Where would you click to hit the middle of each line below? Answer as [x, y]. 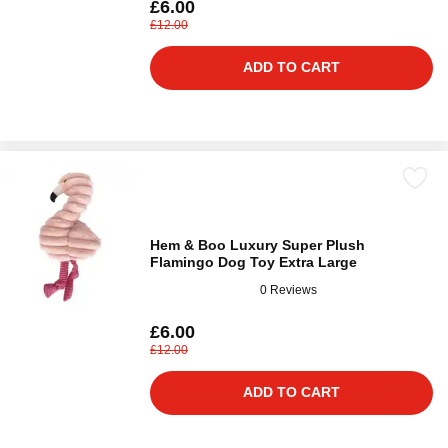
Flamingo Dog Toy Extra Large [253, 262]
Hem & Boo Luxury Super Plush [257, 245]
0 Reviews [288, 289]
